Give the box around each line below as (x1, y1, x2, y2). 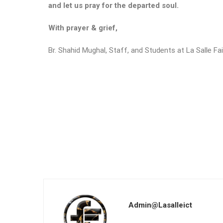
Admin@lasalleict (128, 201, 192, 210)
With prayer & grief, (48, 23, 117, 32)
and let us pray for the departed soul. (48, 1, 179, 10)
